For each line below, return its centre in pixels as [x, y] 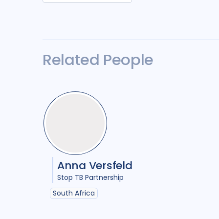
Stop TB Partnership [90, 177]
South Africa [74, 193]
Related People [98, 60]
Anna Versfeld [95, 165]
